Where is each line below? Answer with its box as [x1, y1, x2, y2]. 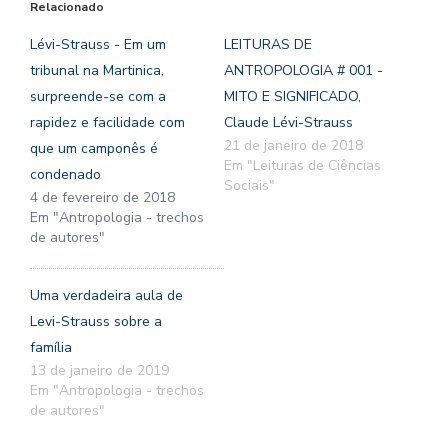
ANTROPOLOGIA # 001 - [224, 60, 383, 80]
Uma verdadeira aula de [30, 285, 183, 305]
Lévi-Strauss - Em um [30, 34, 166, 54]
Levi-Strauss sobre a [30, 311, 162, 331]
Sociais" [224, 175, 275, 195]
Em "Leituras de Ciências [224, 155, 381, 175]
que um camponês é [30, 138, 158, 158]
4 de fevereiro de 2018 [30, 187, 175, 207]
